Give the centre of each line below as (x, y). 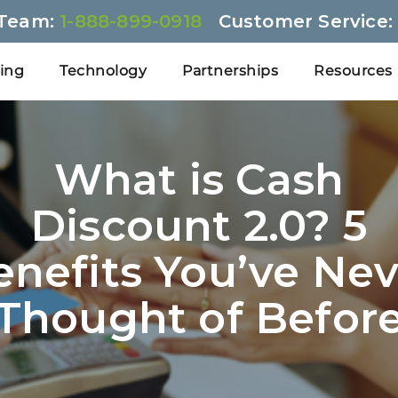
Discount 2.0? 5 (199, 226)
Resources (353, 71)
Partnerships (230, 71)
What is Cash (199, 179)
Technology (103, 71)
